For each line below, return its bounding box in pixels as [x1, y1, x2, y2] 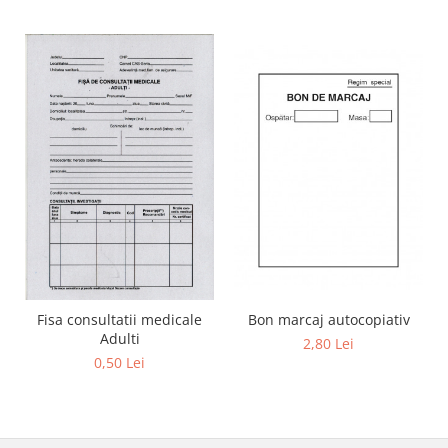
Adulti [99, 328, 140, 348]
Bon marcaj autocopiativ [247, 309, 410, 329]
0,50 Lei [94, 352, 145, 372]
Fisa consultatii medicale [37, 309, 202, 329]
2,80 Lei [303, 333, 354, 353]
